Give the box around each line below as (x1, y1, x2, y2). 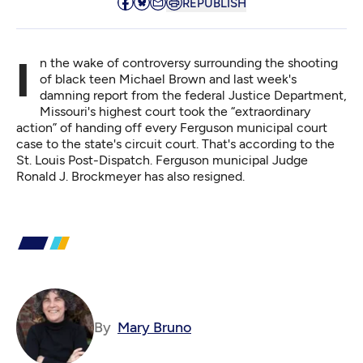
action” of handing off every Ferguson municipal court (16, 120, 327, 135)
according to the (239, 136, 335, 152)
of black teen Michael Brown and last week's (40, 71, 297, 87)
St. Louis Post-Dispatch (16, 152, 150, 168)
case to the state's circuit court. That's (16, 136, 239, 152)
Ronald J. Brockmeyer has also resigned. (16, 169, 245, 184)
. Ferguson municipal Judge (150, 152, 308, 168)
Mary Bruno (117, 318, 191, 336)
